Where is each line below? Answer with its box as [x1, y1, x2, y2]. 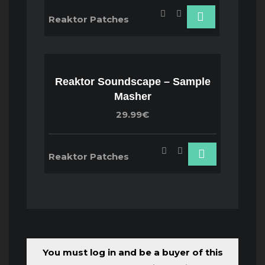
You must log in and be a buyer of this [42, 247, 223, 258]
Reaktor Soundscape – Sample [54, 75, 211, 88]
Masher [114, 90, 151, 102]
